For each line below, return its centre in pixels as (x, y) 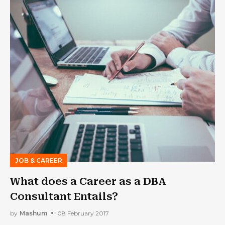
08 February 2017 (83, 213)
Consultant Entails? (64, 196)
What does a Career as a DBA (88, 181)
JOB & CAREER (39, 160)
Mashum (33, 213)
